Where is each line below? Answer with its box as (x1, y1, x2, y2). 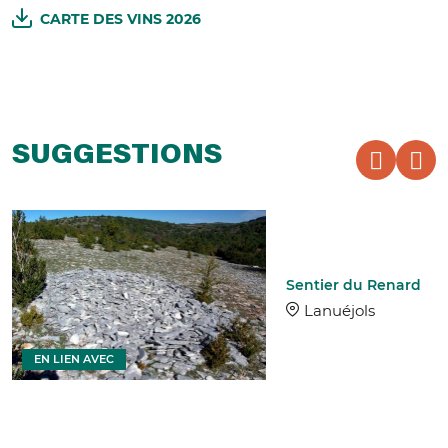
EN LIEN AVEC (34, 351, 114, 366)
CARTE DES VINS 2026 (40, 10, 201, 29)
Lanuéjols (304, 300, 376, 320)
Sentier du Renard (286, 275, 422, 294)
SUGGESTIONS (12, 142, 222, 171)
